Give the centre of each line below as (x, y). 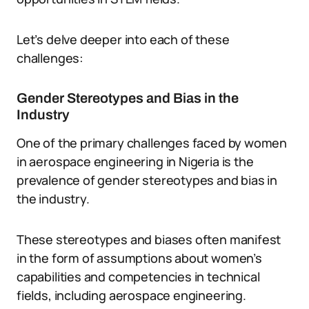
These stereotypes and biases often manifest (149, 239)
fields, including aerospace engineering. (131, 295)
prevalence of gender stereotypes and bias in (147, 180)
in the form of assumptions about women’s (139, 258)
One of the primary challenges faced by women (152, 143)
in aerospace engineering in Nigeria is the (135, 161)
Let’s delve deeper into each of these (123, 39)
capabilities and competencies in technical (138, 277)
